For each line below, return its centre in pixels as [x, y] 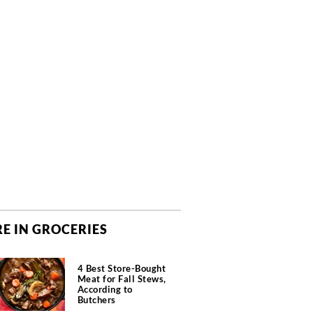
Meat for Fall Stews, [122, 279]
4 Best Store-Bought [121, 268]
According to [105, 289]
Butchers [96, 300]
